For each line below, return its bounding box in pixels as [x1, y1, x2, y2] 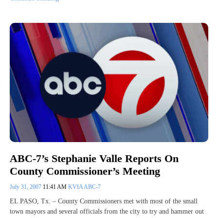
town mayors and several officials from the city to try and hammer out [10, 207, 204, 215]
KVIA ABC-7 [68, 183, 101, 190]
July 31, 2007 [10, 183, 43, 190]
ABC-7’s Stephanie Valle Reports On [10, 152, 179, 164]
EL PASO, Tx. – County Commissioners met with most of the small [10, 197, 198, 205]
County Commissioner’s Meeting [10, 164, 160, 177]
